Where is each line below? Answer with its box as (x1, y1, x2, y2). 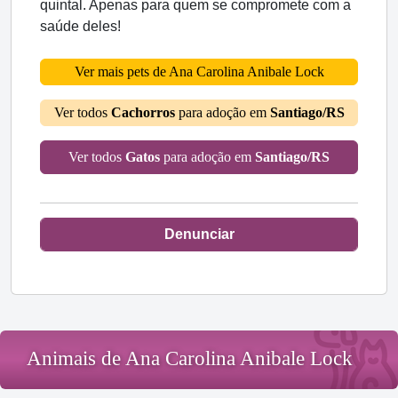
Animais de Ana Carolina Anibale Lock (27, 347, 353, 370)
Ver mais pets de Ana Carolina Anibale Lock (74, 64, 324, 80)
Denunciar (163, 227, 235, 243)
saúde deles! (40, 19, 121, 35)
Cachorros (110, 105, 175, 121)
